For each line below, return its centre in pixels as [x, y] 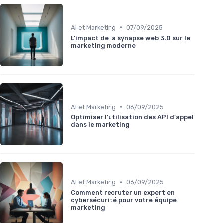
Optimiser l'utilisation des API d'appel [132, 117]
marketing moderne [103, 45]
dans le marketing [100, 124]
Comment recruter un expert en [123, 193]
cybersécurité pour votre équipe [124, 200]
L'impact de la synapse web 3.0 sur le [130, 38]
